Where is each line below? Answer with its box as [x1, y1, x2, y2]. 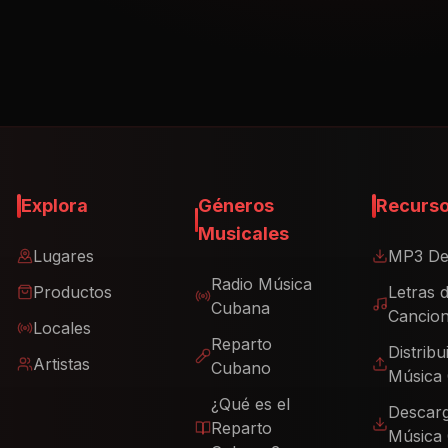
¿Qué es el [210, 394, 290, 414]
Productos [33, 282, 113, 302]
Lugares [33, 246, 95, 266]
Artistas [33, 354, 91, 374]
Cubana [210, 298, 270, 318]
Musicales [197, 223, 289, 244]
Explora [21, 195, 89, 216]
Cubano [210, 358, 271, 378]
